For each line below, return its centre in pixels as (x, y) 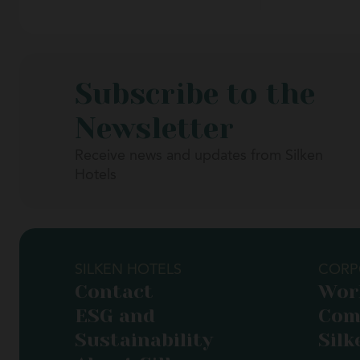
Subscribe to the (195, 94)
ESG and (115, 316)
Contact (114, 292)
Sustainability (144, 340)
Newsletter (154, 129)
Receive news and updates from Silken (199, 156)
